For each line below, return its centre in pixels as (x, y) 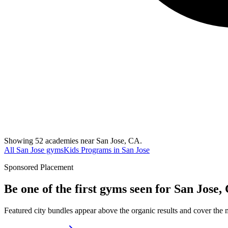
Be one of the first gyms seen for (89, 189)
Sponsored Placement (39, 167)
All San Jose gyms (34, 150)
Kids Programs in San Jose (107, 150)
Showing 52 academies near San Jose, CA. (73, 140)
